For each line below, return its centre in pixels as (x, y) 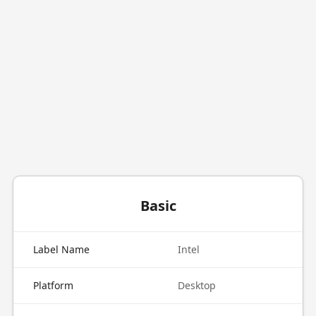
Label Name (61, 249)
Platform (53, 285)
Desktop (197, 285)
